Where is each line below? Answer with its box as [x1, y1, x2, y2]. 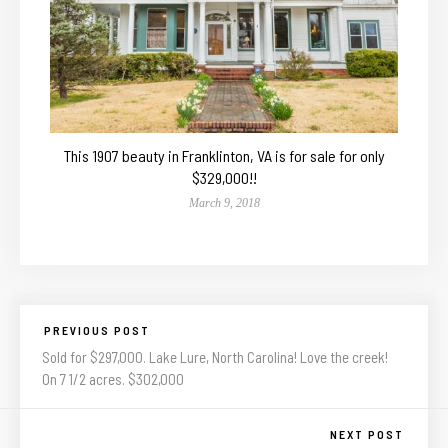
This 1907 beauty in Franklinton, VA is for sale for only [63, 145, 385, 165]
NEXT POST [330, 426, 404, 441]
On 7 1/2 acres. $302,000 [42, 369, 184, 388]
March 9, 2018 [188, 195, 260, 210]
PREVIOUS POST [44, 322, 150, 337]
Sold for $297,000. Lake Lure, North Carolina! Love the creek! [42, 347, 388, 366]
